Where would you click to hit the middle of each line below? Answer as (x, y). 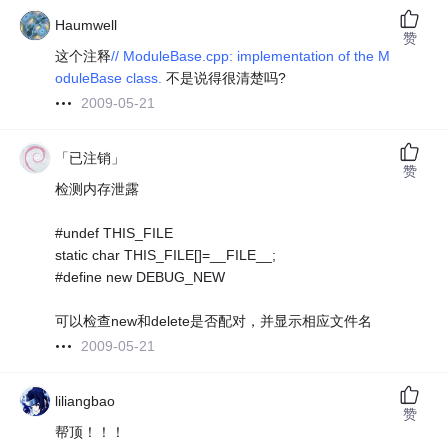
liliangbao (85, 401)
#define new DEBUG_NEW (140, 277)
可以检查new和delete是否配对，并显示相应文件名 (214, 321)
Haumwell (86, 25)
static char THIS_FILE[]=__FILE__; (166, 255)
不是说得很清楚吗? (226, 78)
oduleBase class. (111, 78)
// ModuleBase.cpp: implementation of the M (251, 56)
